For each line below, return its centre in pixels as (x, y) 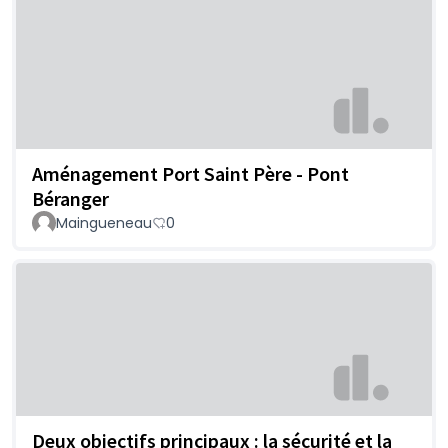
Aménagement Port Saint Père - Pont (190, 173)
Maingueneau (104, 222)
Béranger (70, 198)
